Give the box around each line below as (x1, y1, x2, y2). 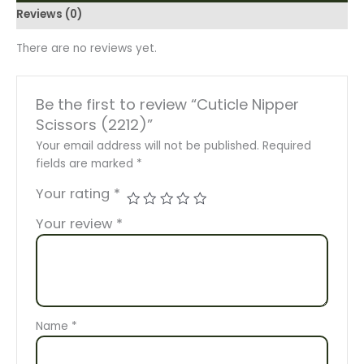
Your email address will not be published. (35, 138, 259, 154)
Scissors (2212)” (35, 115, 153, 136)
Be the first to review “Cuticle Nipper (35, 94, 299, 115)
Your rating (35, 184, 114, 204)
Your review (35, 214, 116, 234)
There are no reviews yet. (16, 41, 157, 57)
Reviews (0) (16, 6, 82, 22)
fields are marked (35, 156, 136, 172)
